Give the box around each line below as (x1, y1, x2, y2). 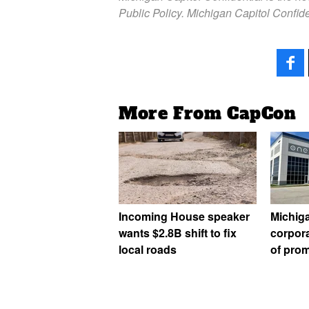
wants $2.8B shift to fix (119, 225, 237, 241)
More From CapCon (119, 102, 297, 125)
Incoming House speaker (119, 208, 250, 225)
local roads (119, 241, 177, 258)
